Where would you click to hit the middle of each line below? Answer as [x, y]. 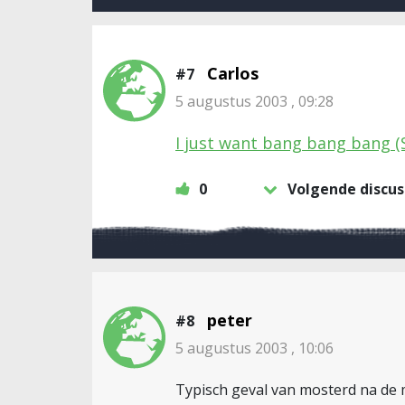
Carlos [233, 73]
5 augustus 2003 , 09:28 [254, 101]
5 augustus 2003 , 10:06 [254, 348]
